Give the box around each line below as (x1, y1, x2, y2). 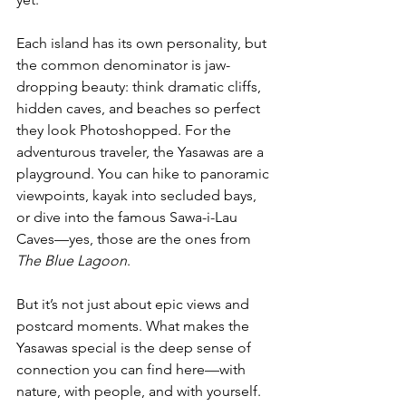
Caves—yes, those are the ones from (16, 230, 255, 248)
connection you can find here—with (16, 361, 249, 379)
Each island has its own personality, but (16, 34, 270, 53)
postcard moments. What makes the (16, 317, 253, 335)
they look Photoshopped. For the (16, 121, 235, 140)
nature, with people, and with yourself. (16, 382, 265, 401)
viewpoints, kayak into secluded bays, (16, 187, 260, 205)
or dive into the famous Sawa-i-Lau (16, 208, 241, 227)
